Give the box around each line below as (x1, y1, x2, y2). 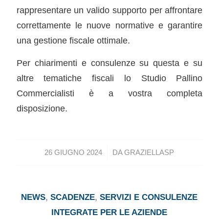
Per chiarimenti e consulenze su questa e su (16, 58, 203, 68)
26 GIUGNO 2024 (44, 148, 103, 156)
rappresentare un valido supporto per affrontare (16, 4, 203, 15)
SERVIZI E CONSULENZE (100, 192, 198, 202)
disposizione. (16, 103, 67, 114)
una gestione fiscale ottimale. (16, 35, 130, 45)
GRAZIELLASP (124, 148, 175, 156)
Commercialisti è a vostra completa (16, 88, 203, 99)
